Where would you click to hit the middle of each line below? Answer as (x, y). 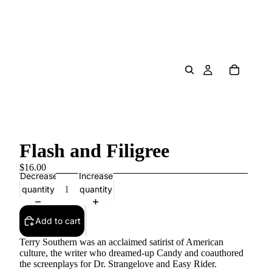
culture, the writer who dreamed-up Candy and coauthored (131, 253)
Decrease (39, 175)
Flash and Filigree (94, 151)
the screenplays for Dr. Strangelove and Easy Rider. (118, 264)
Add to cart (58, 221)
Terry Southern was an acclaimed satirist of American (121, 242)
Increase (96, 175)
